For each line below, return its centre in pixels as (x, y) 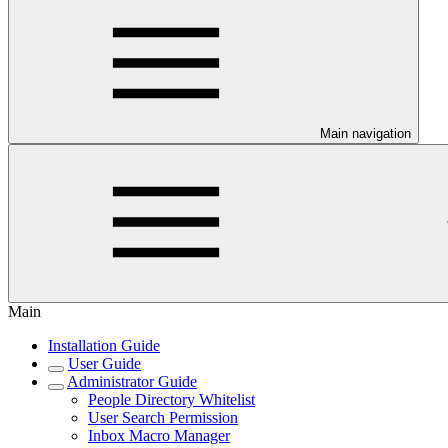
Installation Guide (104, 345)
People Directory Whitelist (171, 399)
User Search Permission (163, 417)
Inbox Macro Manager (159, 435)
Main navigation (365, 133)
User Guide (104, 363)
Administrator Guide (132, 381)
